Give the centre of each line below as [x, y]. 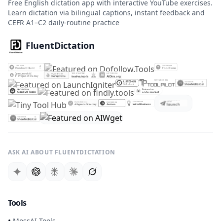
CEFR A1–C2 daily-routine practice [64, 23]
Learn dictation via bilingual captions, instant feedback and [106, 13]
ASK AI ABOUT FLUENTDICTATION [62, 152]
